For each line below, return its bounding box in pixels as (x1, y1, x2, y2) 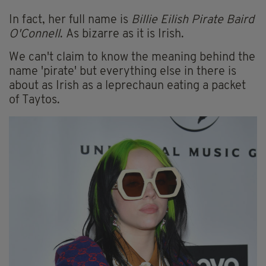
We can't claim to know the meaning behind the (9, 52, 255, 64)
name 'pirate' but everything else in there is (9, 66, 236, 78)
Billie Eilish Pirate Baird (131, 14, 254, 27)
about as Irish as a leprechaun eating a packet (9, 80, 246, 93)
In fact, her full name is (9, 14, 131, 27)
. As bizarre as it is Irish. (60, 28, 184, 41)
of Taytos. (9, 94, 60, 107)
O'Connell (9, 28, 60, 41)
